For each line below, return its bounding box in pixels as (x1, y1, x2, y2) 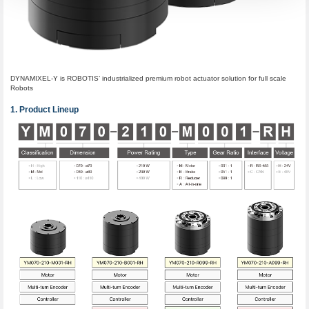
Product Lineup (19, 105, 79, 115)
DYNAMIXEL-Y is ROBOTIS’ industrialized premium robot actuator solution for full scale (10, 74, 286, 83)
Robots (10, 84, 33, 92)
